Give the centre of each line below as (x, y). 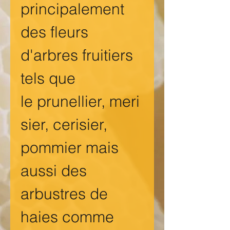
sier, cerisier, (64, 125)
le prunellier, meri (80, 102)
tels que (48, 79)
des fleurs (54, 32)
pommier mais (70, 148)
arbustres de (64, 194)
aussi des (54, 171)
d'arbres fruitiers (77, 55)
